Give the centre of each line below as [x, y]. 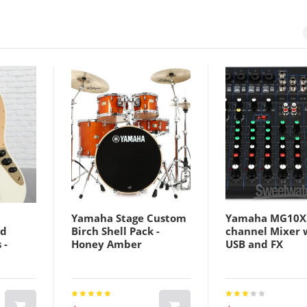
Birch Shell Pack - [115, 231]
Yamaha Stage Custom [129, 218]
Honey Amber [107, 244]
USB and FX [254, 244]
